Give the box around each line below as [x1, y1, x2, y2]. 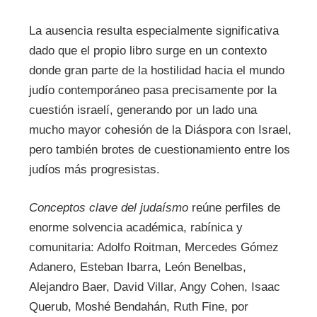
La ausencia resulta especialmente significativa [28, 24, 279, 38]
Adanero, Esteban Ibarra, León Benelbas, [28, 260, 246, 274]
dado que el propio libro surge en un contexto [28, 44, 267, 58]
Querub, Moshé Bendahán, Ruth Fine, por [28, 299, 248, 313]
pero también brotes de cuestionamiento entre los [28, 143, 290, 157]
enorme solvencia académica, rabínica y [28, 220, 243, 234]
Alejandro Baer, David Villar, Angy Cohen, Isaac [28, 279, 280, 294]
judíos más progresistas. [28, 163, 160, 177]
